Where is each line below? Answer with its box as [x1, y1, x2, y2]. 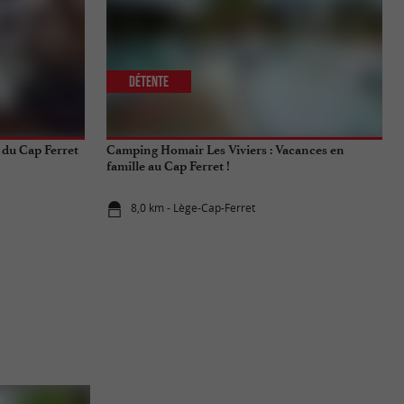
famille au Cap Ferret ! [106, 159, 230, 175]
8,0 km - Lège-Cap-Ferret [131, 200, 256, 216]
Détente [129, 73, 170, 90]
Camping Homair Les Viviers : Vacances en [106, 142, 344, 159]
